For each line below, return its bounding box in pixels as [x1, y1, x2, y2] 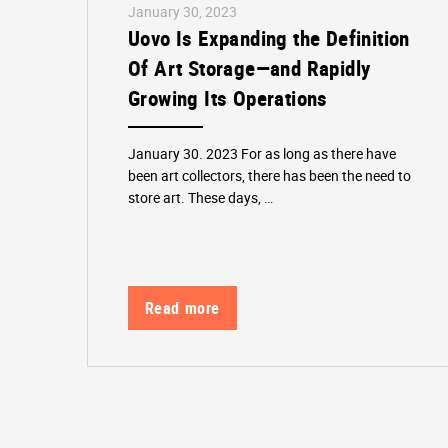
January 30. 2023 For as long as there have [128, 143, 397, 163]
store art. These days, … [128, 187, 274, 207]
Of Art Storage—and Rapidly [128, 53, 371, 82]
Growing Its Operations [128, 83, 328, 112]
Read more [144, 297, 221, 320]
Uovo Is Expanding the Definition [128, 23, 410, 52]
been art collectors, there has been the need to [128, 165, 412, 185]
